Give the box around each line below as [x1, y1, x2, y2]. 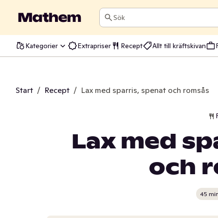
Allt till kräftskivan [152, 41, 206, 50]
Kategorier [25, 41, 58, 50]
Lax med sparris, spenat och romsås [81, 85, 209, 95]
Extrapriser [77, 41, 111, 50]
